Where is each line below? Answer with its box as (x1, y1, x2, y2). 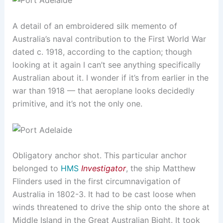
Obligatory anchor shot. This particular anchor (12, 150, 187, 161)
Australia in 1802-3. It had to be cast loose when (12, 189, 196, 200)
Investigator (81, 163, 126, 174)
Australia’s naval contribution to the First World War (12, 33, 206, 44)
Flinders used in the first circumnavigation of (12, 176, 181, 187)
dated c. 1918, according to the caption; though (12, 46, 192, 57)
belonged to (12, 163, 61, 174)
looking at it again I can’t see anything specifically (12, 59, 201, 70)
